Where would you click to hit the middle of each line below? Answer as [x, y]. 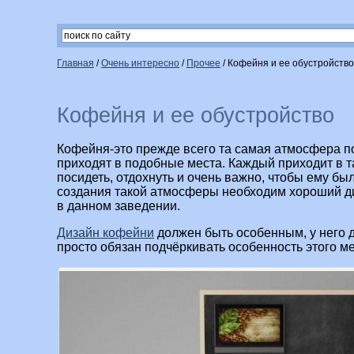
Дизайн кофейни [105, 233]
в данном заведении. [119, 206]
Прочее [203, 63]
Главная [75, 63]
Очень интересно [140, 63]
